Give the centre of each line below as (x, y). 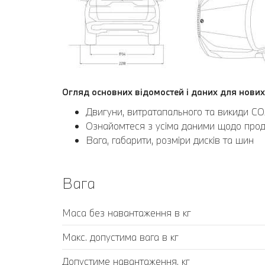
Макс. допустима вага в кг (120, 237)
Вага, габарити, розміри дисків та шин (170, 140)
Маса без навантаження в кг (127, 212)
